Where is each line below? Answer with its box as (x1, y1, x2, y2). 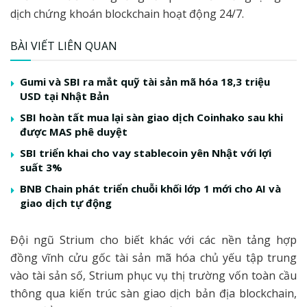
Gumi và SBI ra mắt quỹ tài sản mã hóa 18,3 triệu (20, 74, 270, 88)
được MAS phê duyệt (20, 124, 127, 138)
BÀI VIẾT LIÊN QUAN (10, 38, 117, 53)
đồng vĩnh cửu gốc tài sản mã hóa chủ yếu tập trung (10, 249, 297, 265)
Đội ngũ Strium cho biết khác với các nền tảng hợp (10, 232, 297, 247)
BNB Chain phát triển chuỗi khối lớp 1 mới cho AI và (20, 181, 281, 195)
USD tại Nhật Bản (20, 88, 109, 103)
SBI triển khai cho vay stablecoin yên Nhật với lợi (20, 145, 271, 160)
